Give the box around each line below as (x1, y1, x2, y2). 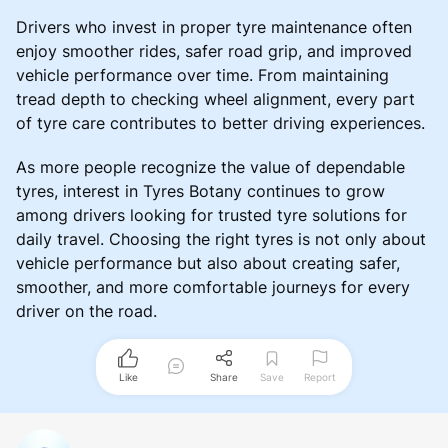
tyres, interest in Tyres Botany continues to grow (16, 180, 385, 201)
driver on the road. (16, 300, 157, 321)
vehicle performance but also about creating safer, (16, 252, 400, 273)
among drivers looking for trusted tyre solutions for (16, 204, 407, 225)
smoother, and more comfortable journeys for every (16, 276, 410, 297)
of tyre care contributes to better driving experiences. (16, 112, 425, 133)
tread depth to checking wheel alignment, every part (16, 88, 415, 109)
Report (304, 370, 336, 383)
